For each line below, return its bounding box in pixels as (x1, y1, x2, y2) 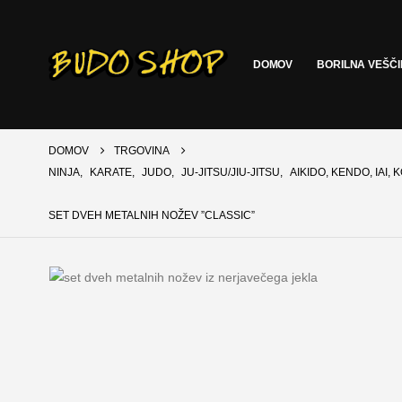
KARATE (89, 166, 132, 179)
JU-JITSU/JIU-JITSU (180, 166, 280, 179)
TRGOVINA (113, 144, 170, 158)
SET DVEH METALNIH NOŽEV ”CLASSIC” (48, 209, 255, 223)
